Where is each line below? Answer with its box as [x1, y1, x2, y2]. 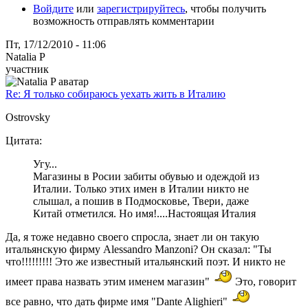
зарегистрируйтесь [97, 2, 185, 14]
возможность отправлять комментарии [33, 14, 214, 27]
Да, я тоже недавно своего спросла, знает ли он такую [5, 230, 259, 243]
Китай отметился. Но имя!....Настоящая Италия [33, 207, 256, 219]
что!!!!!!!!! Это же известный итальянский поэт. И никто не [5, 255, 285, 267]
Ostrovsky [5, 111, 50, 123]
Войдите [33, 2, 74, 14]
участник [5, 63, 49, 75]
